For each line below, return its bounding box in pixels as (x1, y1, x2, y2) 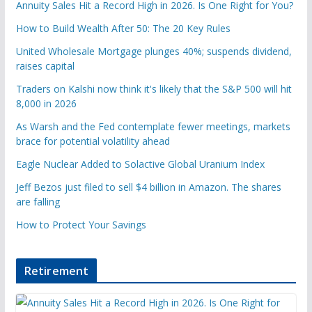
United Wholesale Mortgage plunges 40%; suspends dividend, (15, 44, 292, 58)
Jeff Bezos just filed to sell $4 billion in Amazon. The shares (15, 180, 281, 194)
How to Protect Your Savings (15, 217, 146, 231)
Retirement (24, 263, 89, 279)
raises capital (15, 58, 75, 72)
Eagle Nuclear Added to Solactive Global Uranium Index (15, 157, 265, 171)
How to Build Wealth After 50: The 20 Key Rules (15, 21, 231, 35)
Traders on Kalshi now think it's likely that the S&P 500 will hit (15, 81, 292, 95)
